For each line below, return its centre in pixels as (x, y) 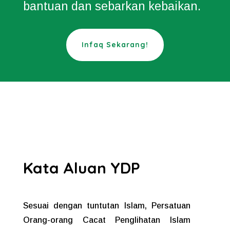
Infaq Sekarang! (115, 45)
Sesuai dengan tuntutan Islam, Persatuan (107, 206)
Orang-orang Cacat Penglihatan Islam (107, 220)
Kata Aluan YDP (81, 168)
